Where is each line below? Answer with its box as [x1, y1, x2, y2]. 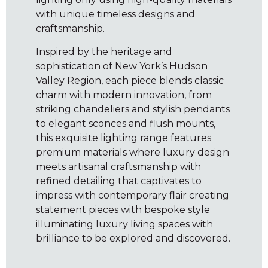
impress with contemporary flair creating [36, 189, 229, 201]
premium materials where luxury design [36, 146, 229, 158]
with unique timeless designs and [36, 8, 195, 20]
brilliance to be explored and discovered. [36, 232, 230, 244]
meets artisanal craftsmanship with [36, 160, 201, 172]
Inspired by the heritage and [36, 45, 172, 57]
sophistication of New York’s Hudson [36, 60, 208, 72]
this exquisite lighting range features [36, 132, 211, 144]
